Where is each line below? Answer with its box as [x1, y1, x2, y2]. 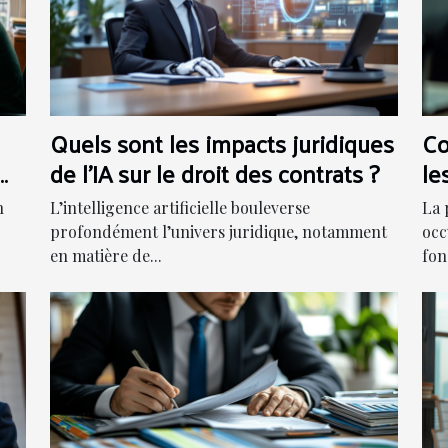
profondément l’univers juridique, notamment [50, 220, 387, 242]
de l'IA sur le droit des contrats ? [50, 150, 379, 195]
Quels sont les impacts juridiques [50, 120, 394, 165]
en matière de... [50, 244, 162, 266]
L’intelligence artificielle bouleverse [50, 196, 310, 218]
